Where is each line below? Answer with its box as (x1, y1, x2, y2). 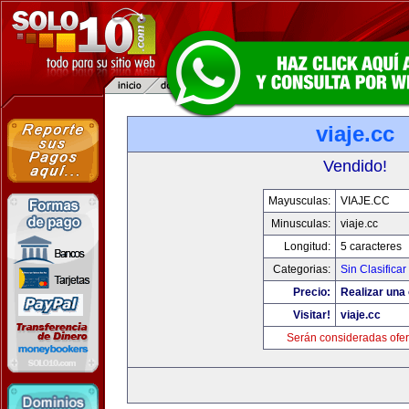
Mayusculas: (267, 194, 330, 207)
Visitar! (292, 309, 330, 321)
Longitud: (283, 240, 330, 253)
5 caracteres (340, 240, 402, 253)
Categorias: (272, 263, 330, 276)
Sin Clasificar (340, 263, 406, 276)
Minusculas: (270, 217, 330, 230)
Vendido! (323, 157, 387, 175)
